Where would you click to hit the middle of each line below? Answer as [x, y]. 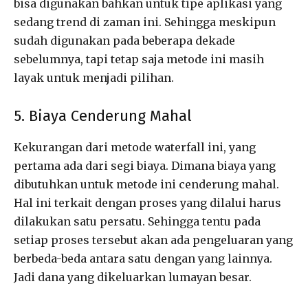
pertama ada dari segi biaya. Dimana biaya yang [145, 166]
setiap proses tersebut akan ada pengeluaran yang [153, 240]
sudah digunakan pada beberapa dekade [124, 41]
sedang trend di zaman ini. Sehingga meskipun [145, 22]
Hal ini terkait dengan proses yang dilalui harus [147, 203]
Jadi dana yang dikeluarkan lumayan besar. [133, 277]
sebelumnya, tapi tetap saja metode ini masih [139, 59]
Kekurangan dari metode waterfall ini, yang [135, 147]
